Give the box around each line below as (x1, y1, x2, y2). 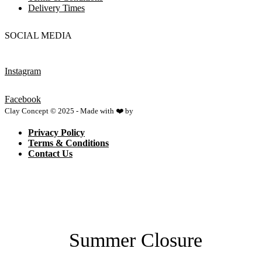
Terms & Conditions (28, 138, 109, 149)
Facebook (5, 94, 41, 105)
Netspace (135, 106, 164, 116)
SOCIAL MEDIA (5, 30, 72, 41)
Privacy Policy (28, 127, 85, 138)
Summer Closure (69, 229, 203, 251)
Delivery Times (28, 2, 85, 13)
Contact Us (28, 149, 73, 159)
